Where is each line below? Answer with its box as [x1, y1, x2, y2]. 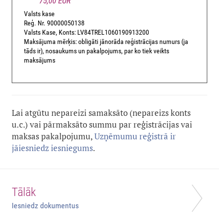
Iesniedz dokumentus [12, 201, 79, 211]
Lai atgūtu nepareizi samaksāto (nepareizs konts [12, 107, 191, 119]
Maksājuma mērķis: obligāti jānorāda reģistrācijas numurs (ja [24, 38, 188, 46]
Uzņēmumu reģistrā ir [94, 131, 176, 142]
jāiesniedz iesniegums [12, 142, 93, 154]
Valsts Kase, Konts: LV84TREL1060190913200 [24, 28, 149, 37]
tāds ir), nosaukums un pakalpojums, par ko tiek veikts [24, 47, 169, 55]
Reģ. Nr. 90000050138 [24, 19, 85, 27]
